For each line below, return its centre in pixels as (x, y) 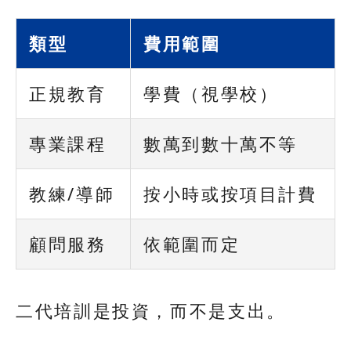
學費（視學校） (211, 93)
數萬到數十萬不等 (221, 143)
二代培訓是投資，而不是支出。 (151, 310)
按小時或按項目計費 (230, 193)
